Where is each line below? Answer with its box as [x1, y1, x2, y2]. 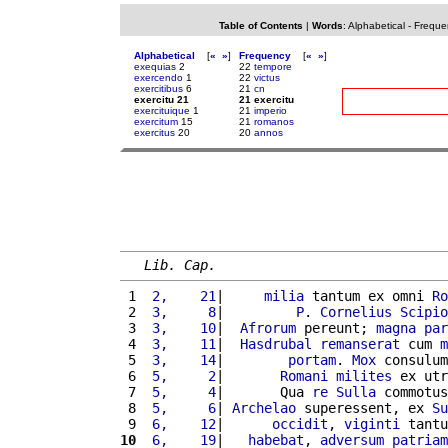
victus [254, 72, 280, 83]
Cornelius [320, 303, 392, 320]
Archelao [232, 399, 296, 416]
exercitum [134, 116, 178, 127]
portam [288, 351, 336, 368]
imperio [254, 105, 287, 116]
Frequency [239, 50, 291, 61]
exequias [134, 61, 176, 72]
